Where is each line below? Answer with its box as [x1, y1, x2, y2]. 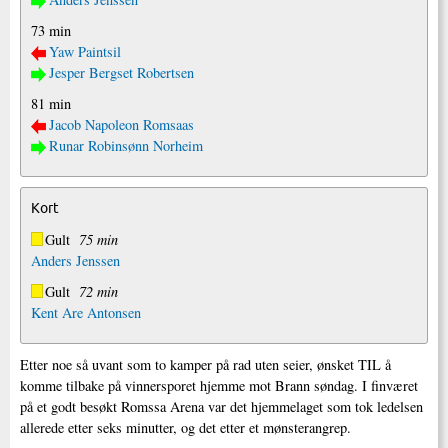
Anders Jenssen [31, 250, 120, 270]
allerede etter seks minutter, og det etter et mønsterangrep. [20, 417, 351, 437]
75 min [79, 229, 118, 249]
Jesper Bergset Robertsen [49, 62, 194, 82]
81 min [31, 93, 71, 113]
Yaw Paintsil [49, 41, 121, 61]
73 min [31, 20, 71, 40]
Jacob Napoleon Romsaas [49, 114, 194, 134]
